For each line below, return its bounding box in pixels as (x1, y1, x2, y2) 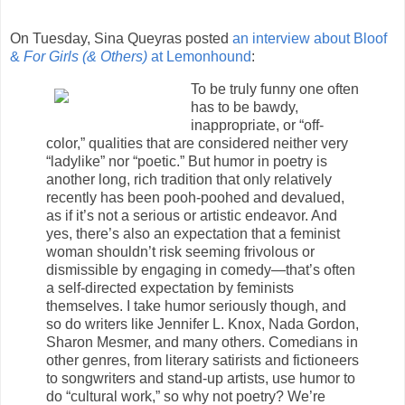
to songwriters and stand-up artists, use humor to (46, 371, 355, 387)
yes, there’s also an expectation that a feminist (46, 226, 340, 242)
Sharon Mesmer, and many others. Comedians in (46, 334, 358, 351)
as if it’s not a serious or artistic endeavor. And (46, 208, 337, 224)
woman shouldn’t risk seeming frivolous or (46, 244, 315, 260)
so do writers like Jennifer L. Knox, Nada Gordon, (46, 316, 359, 333)
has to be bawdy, (191, 99, 298, 116)
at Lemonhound (147, 49, 251, 65)
